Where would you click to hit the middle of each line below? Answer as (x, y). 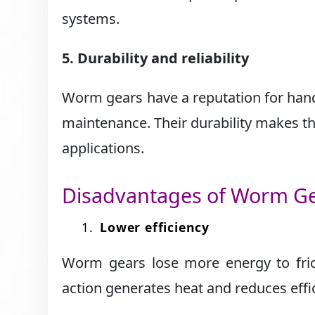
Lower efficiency (155, 227)
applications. (103, 148)
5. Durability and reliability (156, 58)
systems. (91, 19)
